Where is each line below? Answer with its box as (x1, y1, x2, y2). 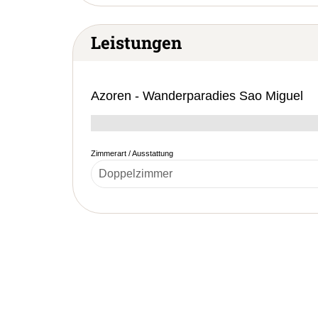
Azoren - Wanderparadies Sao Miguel (91, 88, 303, 103)
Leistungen (91, 31, 182, 54)
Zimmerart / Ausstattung (91, 148, 173, 158)
